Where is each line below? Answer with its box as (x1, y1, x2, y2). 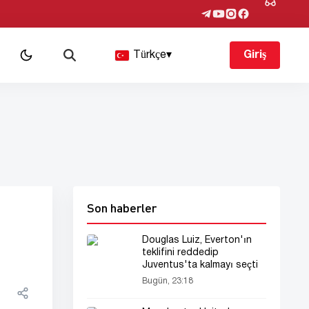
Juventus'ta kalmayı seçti (142, 261, 258, 270)
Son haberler (87, 200, 157, 215)
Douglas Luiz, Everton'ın (142, 236, 252, 245)
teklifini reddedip (142, 248, 219, 257)
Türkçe (132, 50, 166, 60)
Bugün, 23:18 (142, 277, 193, 285)
